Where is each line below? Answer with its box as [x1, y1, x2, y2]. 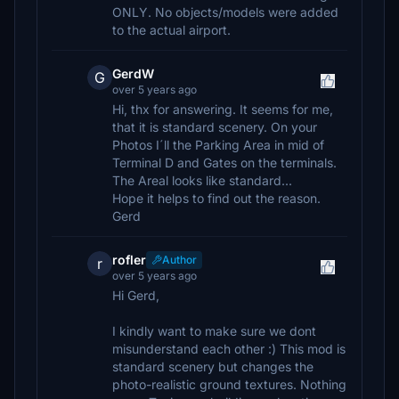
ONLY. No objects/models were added [112, 4, 338, 20]
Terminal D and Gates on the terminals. [112, 155, 337, 170]
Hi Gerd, [112, 288, 159, 303]
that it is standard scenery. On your [112, 119, 317, 134]
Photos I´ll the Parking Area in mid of [112, 137, 324, 152]
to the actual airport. [112, 22, 231, 37]
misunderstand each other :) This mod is [112, 341, 346, 356]
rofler [112, 252, 146, 267]
